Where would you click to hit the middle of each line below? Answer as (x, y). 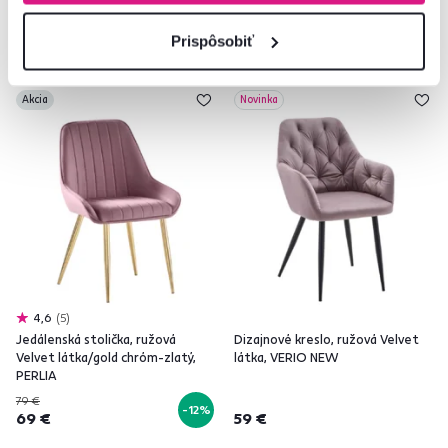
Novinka (259, 99)
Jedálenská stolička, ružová (96, 339)
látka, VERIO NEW (286, 357)
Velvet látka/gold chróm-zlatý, (106, 357)
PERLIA (36, 375)
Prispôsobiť (213, 40)
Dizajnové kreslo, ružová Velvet (326, 339)
